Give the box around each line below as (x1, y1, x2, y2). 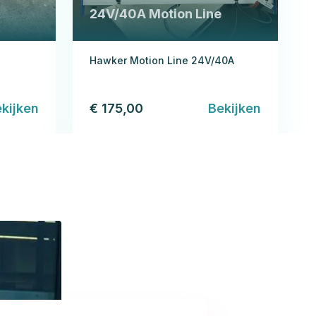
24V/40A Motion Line (90, 6, 221, 21)
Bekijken (208, 100, 261, 116)
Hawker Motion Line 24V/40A (90, 54, 234, 66)
